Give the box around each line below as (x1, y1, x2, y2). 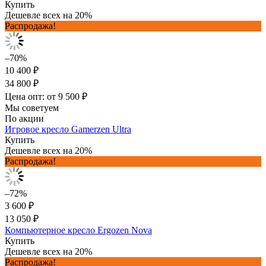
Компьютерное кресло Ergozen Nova (5, 224, 152, 235)
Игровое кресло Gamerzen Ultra (5, 123, 131, 134)
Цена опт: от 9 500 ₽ (5, 91, 87, 102)
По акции (5, 113, 44, 123)
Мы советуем (5, 102, 59, 113)
